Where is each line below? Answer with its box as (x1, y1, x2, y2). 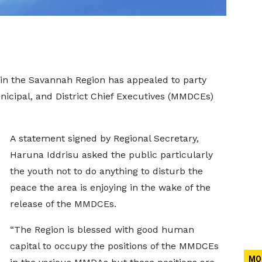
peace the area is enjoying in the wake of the (9, 182, 211, 193)
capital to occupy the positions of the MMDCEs (9, 240, 219, 251)
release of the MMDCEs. (9, 198, 116, 209)
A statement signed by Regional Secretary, (9, 133, 199, 144)
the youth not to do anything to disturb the (9, 166, 203, 177)
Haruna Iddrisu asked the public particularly (9, 149, 213, 160)
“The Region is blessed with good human (9, 224, 194, 235)
